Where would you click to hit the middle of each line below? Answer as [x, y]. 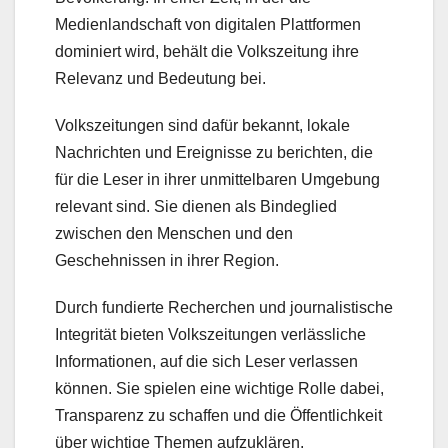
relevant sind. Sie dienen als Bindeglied [196, 206]
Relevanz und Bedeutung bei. [160, 78]
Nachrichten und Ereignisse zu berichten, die [214, 152]
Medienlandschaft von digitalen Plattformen [208, 24]
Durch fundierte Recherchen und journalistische [224, 307]
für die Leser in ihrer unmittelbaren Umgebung [217, 179]
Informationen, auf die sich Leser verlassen [206, 361]
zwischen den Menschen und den [174, 233]
